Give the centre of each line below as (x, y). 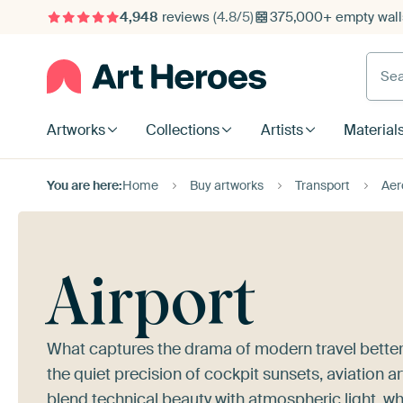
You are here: (85, 185)
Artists (282, 130)
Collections (183, 130)
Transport (322, 185)
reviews (185, 17)
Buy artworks (227, 185)
